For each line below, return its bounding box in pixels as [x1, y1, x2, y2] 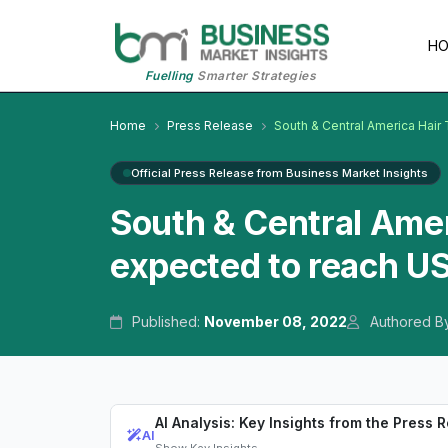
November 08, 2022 [204, 313, 348, 331]
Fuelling [144, 68, 194, 84]
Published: [128, 313, 205, 331]
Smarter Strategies [193, 68, 317, 84]
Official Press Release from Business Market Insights [131, 166, 428, 181]
